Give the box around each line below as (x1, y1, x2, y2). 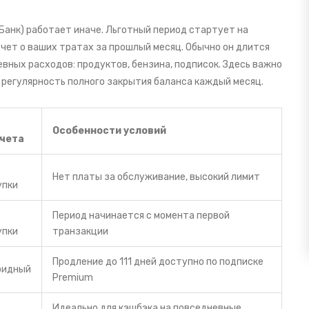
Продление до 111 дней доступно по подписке (52, 256, 263, 268)
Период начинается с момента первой (52, 210, 230, 222)
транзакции (52, 226, 108, 238)
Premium (52, 272, 93, 284)
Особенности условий (52, 125, 166, 137)
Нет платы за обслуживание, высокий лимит (52, 171, 260, 183)
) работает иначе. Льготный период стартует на (21, 24, 248, 37)
